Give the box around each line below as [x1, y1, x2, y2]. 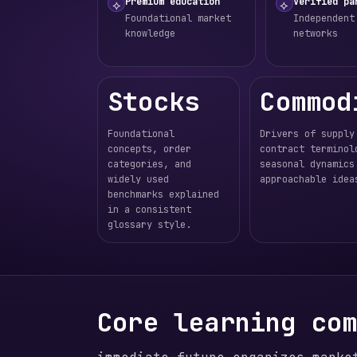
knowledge [125, 27, 175, 40]
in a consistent [108, 203, 191, 216]
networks [292, 27, 338, 40]
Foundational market [125, 12, 231, 25]
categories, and [108, 158, 191, 171]
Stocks [108, 84, 200, 119]
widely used [108, 173, 169, 186]
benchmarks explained [108, 188, 219, 201]
